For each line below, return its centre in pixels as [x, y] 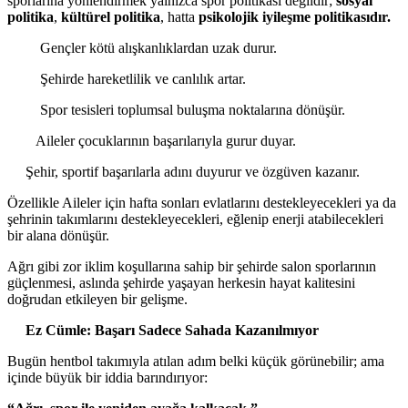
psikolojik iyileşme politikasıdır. [295, 16]
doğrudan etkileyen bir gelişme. [97, 299]
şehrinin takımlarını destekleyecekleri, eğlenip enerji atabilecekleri [195, 219]
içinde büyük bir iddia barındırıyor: [107, 377]
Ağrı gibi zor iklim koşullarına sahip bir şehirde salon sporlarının [192, 266]
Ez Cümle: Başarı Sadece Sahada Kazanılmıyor [163, 330]
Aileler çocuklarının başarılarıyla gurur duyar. [152, 140]
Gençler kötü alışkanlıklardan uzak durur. [142, 47]
